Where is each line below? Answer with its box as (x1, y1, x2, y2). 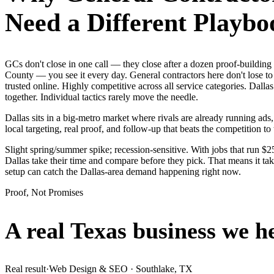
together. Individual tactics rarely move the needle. (5, 91, 198, 102)
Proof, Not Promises (5, 187, 83, 198)
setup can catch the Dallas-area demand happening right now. (5, 166, 241, 177)
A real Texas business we (5, 218, 249, 244)
